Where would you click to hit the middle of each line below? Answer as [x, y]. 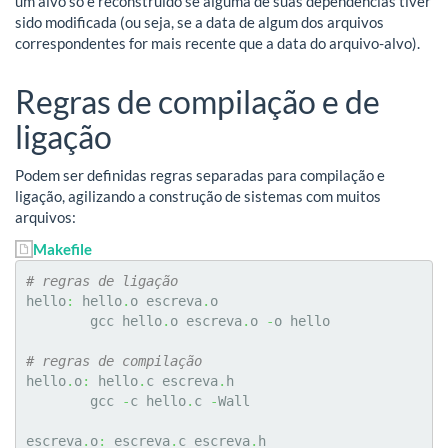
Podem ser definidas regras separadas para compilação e [200, 175]
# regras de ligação [102, 280]
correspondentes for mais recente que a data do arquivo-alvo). [217, 43]
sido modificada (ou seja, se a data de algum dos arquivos [199, 22]
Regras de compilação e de [197, 102]
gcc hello [126, 320]
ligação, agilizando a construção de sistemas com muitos [198, 196]
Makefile [62, 248]
